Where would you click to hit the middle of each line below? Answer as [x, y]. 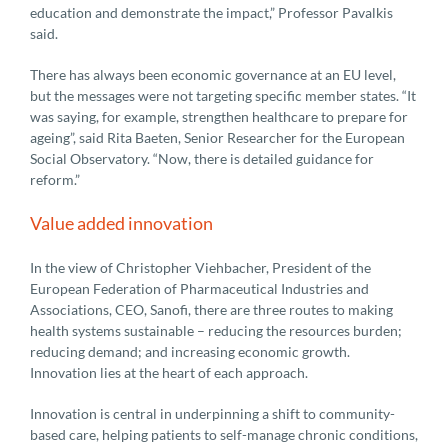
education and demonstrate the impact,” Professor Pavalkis [211, 12]
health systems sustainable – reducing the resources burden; [216, 330]
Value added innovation [121, 222]
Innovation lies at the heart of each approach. [169, 372]
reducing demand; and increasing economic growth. [190, 351]
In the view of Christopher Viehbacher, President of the [200, 267]
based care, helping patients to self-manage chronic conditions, [224, 434]
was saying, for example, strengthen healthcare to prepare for [219, 116]
